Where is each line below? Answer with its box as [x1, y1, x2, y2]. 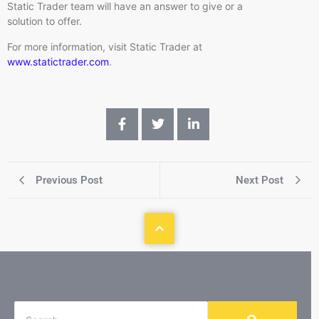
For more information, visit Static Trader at [7, 40, 202, 53]
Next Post [236, 174, 283, 187]
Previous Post [36, 174, 103, 187]
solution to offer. [7, 15, 82, 28]
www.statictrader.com [7, 55, 109, 68]
